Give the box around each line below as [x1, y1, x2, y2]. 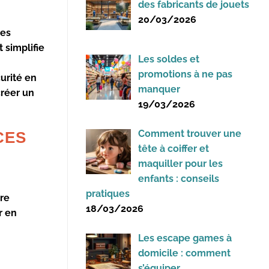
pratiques [86, 188, 130, 200]
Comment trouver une [138, 128, 241, 140]
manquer [138, 83, 180, 95]
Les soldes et [138, 53, 199, 65]
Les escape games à [138, 232, 232, 244]
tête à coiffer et [138, 143, 209, 155]
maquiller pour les [138, 158, 223, 170]
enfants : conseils [138, 173, 219, 185]
